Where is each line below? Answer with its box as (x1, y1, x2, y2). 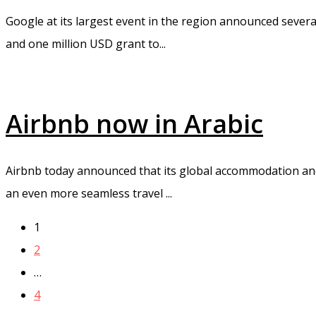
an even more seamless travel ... (6, 185, 172, 201)
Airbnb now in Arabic (6, 107, 263, 142)
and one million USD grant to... (6, 36, 166, 52)
